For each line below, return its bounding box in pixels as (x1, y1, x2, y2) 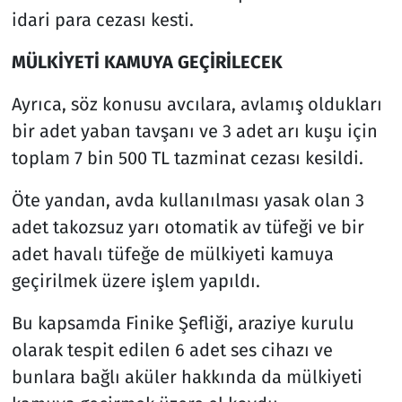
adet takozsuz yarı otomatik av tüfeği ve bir (11, 215, 364, 238)
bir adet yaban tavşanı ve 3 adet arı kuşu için (11, 119, 378, 142)
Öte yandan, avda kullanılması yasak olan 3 (11, 188, 364, 211)
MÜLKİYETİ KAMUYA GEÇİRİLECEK (11, 50, 283, 73)
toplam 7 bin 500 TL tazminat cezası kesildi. (11, 146, 363, 169)
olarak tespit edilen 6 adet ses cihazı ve (11, 338, 333, 361)
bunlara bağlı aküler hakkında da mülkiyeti (11, 365, 363, 388)
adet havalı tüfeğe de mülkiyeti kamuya (11, 242, 334, 265)
